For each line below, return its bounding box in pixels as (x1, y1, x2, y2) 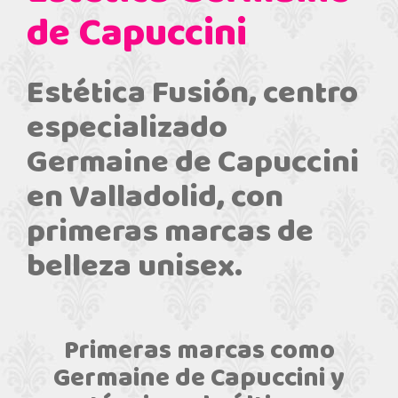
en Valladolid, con (27, 171, 283, 224)
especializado (27, 102, 227, 155)
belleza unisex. (27, 241, 243, 293)
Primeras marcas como (63, 330, 335, 372)
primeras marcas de (27, 206, 314, 259)
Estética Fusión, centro (27, 68, 358, 120)
